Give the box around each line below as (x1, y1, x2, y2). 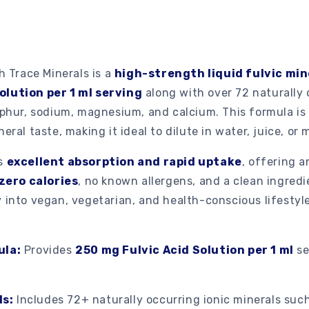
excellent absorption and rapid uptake (6, 154, 242, 168)
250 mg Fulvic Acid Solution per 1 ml (75, 243, 294, 257)
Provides (21, 243, 76, 257)
